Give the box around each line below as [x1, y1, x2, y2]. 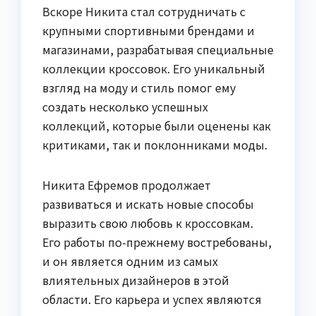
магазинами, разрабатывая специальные [42, 40, 274, 58]
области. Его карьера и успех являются [42, 290, 262, 308]
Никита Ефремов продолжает [42, 176, 211, 193]
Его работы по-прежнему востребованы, [42, 233, 272, 250]
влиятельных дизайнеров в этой [42, 271, 229, 288]
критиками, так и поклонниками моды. [42, 135, 267, 153]
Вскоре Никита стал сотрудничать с [42, 2, 245, 20]
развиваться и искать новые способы [42, 195, 254, 212]
